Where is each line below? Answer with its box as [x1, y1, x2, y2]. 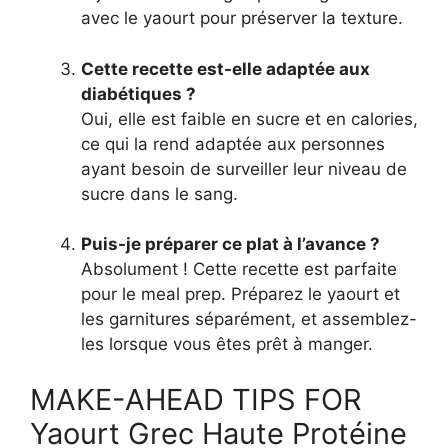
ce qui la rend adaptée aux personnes [81, 133, 385, 154]
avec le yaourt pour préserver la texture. [81, 8, 403, 29]
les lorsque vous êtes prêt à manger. [81, 334, 373, 355]
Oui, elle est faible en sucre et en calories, [81, 108, 418, 129]
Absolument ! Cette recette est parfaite [81, 259, 397, 280]
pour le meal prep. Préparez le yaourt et [81, 284, 400, 305]
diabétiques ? [81, 83, 196, 104]
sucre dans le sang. [81, 183, 238, 204]
